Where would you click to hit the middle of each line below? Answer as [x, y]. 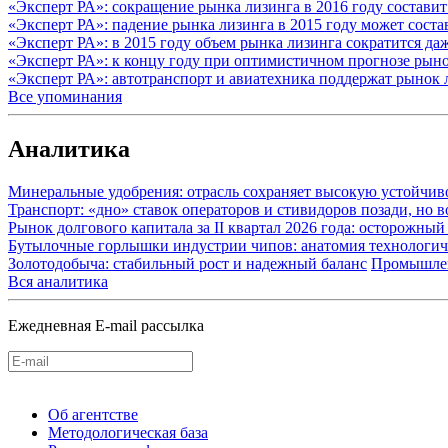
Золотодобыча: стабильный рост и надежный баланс [187, 264]
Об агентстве [93, 415]
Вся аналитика [58, 282]
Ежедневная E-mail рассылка [106, 326]
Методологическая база [128, 433]
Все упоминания [65, 97]
